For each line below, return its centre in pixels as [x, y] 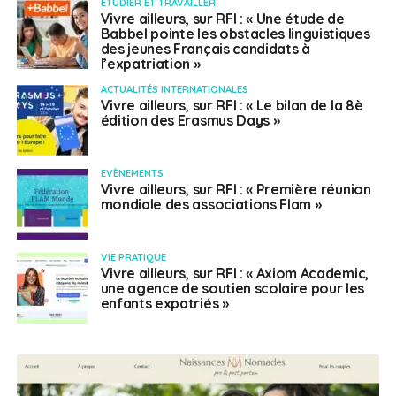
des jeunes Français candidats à [205, 48]
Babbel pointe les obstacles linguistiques [235, 33]
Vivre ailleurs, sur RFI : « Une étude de [222, 18]
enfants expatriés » [164, 303]
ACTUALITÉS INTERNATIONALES [174, 89]
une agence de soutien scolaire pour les [232, 288]
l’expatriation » [150, 63]
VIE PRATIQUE [133, 257]
